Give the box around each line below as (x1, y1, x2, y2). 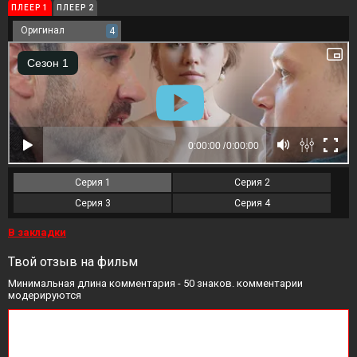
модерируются (8, 289, 81, 301)
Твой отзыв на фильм (8, 254, 138, 269)
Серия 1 (74, 177, 111, 188)
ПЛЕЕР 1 (11, 2, 49, 12)
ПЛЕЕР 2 (57, 2, 94, 12)
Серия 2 (233, 177, 270, 188)
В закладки (8, 226, 66, 238)
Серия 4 (233, 198, 270, 209)
